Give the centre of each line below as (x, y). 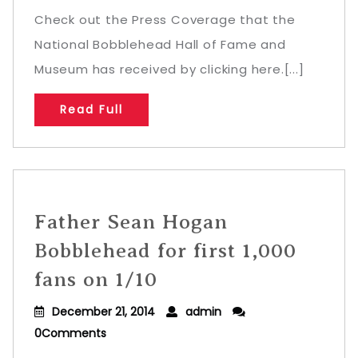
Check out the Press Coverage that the (165, 20)
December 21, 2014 (103, 312)
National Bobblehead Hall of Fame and (160, 44)
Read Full (91, 109)
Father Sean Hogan (131, 222)
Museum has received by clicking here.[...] (169, 69)
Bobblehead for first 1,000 (165, 251)
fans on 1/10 (96, 279)
